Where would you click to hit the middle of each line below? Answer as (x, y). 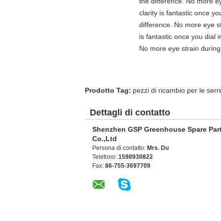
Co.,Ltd (105, 139)
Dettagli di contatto (130, 112)
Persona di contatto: (120, 148)
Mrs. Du (158, 148)
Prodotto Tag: (108, 90)
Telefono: (105, 157)
